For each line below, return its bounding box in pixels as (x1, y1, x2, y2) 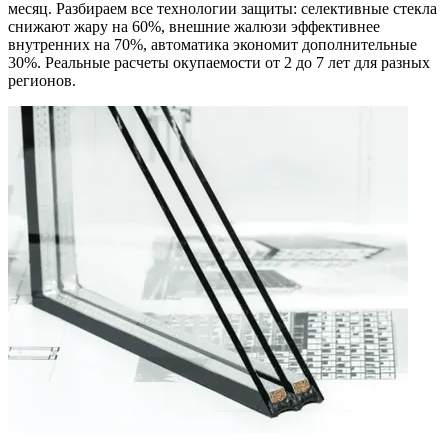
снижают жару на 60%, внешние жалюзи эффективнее (8, 17, 380, 35)
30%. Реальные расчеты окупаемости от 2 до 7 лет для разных (8, 53, 430, 71)
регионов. (8, 71, 76, 89)
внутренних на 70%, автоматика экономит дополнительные (8, 35, 417, 53)
